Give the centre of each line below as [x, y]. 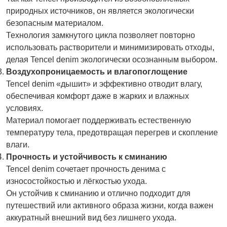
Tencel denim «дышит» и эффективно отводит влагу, [104, 84]
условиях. [25, 108]
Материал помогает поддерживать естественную [99, 120]
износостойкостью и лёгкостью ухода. [77, 181]
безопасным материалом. [55, 23]
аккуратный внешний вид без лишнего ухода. [91, 218]
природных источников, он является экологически [100, 11]
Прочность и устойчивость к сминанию [87, 157]
